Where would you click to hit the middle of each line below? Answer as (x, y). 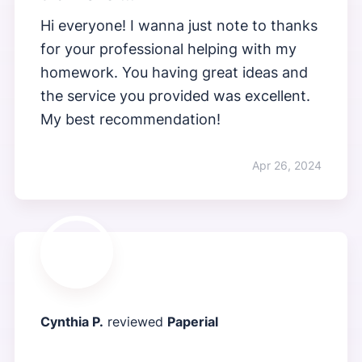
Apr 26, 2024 (287, 166)
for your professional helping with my (168, 49)
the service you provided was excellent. (175, 96)
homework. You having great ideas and (174, 73)
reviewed (135, 322)
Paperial (192, 322)
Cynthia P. (72, 322)
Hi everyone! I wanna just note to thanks (179, 26)
